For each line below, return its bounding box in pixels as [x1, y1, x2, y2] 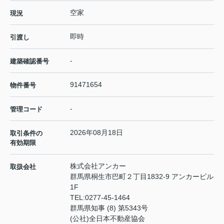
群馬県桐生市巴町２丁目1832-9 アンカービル [70, 172, 213, 181]
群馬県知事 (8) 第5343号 [70, 204, 148, 212]
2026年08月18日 [70, 128, 123, 137]
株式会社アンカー [70, 162, 126, 170]
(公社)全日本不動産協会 [70, 214, 145, 223]
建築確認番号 [10, 57, 49, 65]
